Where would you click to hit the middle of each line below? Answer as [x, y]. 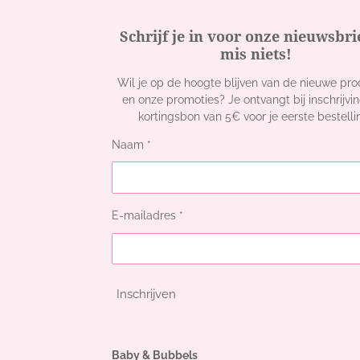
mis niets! [256, 54]
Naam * [131, 144]
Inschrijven [146, 295]
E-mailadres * [147, 216]
